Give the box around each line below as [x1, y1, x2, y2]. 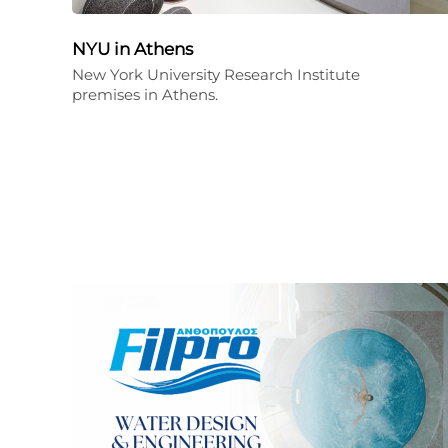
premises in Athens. [72, 85, 218, 104]
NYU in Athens [72, 39, 193, 59]
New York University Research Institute [72, 65, 360, 84]
